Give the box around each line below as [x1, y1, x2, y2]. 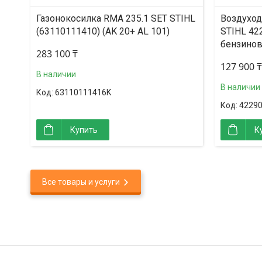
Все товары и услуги [42, 177, 120, 187]
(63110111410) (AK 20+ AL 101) [36, 26, 170, 37]
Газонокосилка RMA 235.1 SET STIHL [36, 13, 195, 24]
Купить [70, 125, 98, 135]
